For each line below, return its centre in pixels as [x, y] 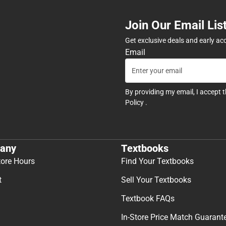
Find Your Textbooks [157, 161]
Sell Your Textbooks [156, 180]
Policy [135, 103]
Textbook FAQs [148, 198]
